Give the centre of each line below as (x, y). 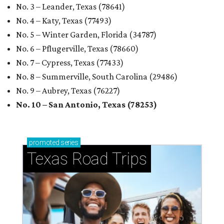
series (69, 142)
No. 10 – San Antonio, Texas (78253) (86, 104)
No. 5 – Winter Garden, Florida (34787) (86, 34)
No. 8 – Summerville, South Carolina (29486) (97, 76)
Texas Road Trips (87, 159)
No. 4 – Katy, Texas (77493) (64, 20)
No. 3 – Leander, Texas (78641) (70, 6)
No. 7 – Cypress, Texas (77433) (70, 62)
